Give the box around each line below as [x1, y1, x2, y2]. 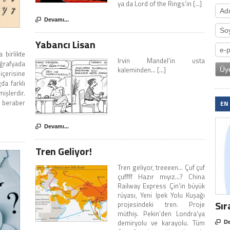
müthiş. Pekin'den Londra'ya [118, 208, 205, 219]
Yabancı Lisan [35, 36, 95, 53]
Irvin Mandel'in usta [118, 55, 205, 66]
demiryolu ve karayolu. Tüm [118, 218, 205, 228]
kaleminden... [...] [118, 65, 166, 75]
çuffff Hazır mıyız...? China [118, 171, 205, 182]
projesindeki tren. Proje [118, 199, 205, 210]
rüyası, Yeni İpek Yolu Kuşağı [118, 190, 205, 201]
